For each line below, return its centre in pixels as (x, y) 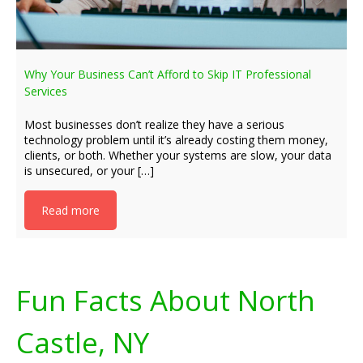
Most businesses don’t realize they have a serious (154, 124)
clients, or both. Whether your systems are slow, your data (178, 155)
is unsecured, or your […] (89, 171)
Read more (70, 210)
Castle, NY (83, 342)
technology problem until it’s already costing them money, (176, 140)
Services (46, 91)
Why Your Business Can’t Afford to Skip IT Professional (168, 74)
